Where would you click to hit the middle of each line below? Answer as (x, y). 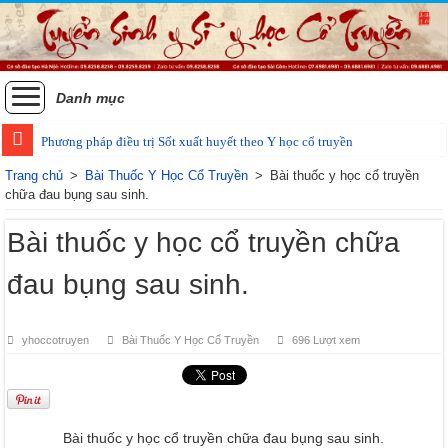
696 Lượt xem (326, 339)
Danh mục (90, 97)
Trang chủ (34, 175)
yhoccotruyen (56, 339)
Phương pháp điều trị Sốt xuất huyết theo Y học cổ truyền (197, 141)
